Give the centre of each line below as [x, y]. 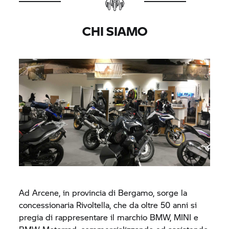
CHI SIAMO [114, 31]
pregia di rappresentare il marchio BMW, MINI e [109, 217]
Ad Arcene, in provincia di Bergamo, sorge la [103, 193]
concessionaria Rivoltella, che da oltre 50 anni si [108, 205]
